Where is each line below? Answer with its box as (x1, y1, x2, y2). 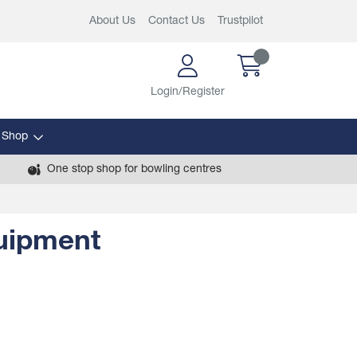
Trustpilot (218, 15, 263, 27)
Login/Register (151, 86, 225, 98)
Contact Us (148, 15, 205, 27)
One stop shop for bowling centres (46, 163, 222, 175)
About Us (89, 15, 135, 27)
